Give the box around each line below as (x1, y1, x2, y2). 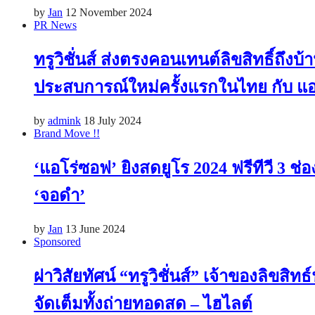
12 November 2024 (65, 6, 152, 19)
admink (48, 115, 81, 127)
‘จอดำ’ (34, 186, 85, 205)
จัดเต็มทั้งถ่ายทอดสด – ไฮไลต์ (34, 294, 252, 313)
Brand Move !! (34, 127, 100, 140)
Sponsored (34, 235, 81, 247)
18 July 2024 (84, 115, 141, 127)
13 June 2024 (65, 222, 125, 235)
